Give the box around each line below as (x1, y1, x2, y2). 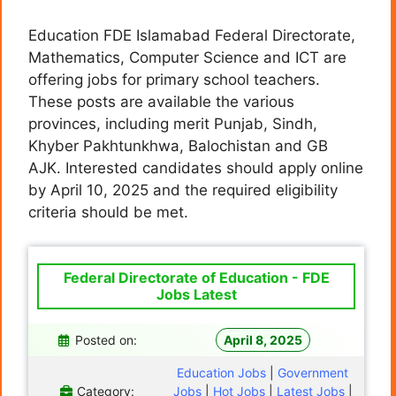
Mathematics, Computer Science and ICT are (28, 49, 346, 67)
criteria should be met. (28, 203, 188, 222)
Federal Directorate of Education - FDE (63, 268, 330, 286)
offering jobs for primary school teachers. (28, 71, 320, 89)
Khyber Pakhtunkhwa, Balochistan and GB (28, 137, 328, 156)
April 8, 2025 (223, 331, 302, 347)
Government (278, 364, 348, 380)
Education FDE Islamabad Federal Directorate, (28, 27, 355, 45)
